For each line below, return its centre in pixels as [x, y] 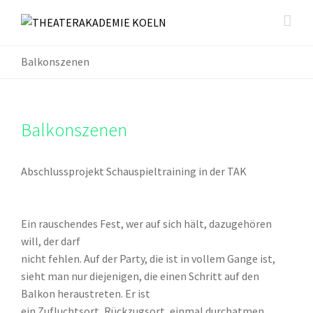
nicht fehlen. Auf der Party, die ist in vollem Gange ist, [148, 258]
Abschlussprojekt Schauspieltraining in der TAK [134, 171]
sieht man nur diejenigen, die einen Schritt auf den [140, 276]
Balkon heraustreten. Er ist [86, 293]
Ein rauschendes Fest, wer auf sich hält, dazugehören [146, 223]
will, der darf [51, 241]
